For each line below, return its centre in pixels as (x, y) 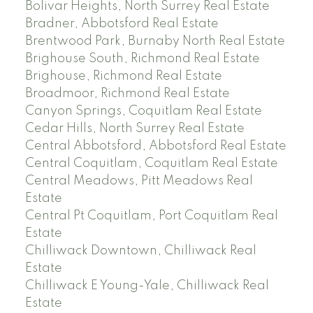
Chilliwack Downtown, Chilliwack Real (140, 250)
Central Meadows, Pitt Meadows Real (139, 181)
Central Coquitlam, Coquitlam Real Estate (151, 163)
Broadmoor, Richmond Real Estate (127, 93)
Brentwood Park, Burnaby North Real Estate (155, 41)
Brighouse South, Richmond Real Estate (142, 58)
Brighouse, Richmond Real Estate (123, 76)
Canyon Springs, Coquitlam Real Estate (143, 111)
